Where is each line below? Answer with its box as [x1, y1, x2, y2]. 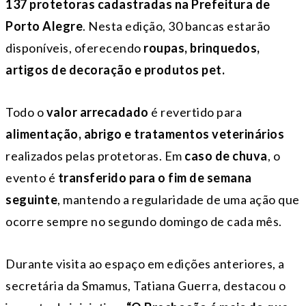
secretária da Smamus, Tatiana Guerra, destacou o [5, 277, 286, 293]
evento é [5, 169, 58, 185]
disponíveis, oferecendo [5, 40, 143, 55]
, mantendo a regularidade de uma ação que [57, 191, 300, 207]
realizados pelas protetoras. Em [5, 148, 182, 163]
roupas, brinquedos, [143, 40, 260, 55]
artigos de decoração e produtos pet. [5, 61, 225, 77]
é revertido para [148, 104, 242, 120]
